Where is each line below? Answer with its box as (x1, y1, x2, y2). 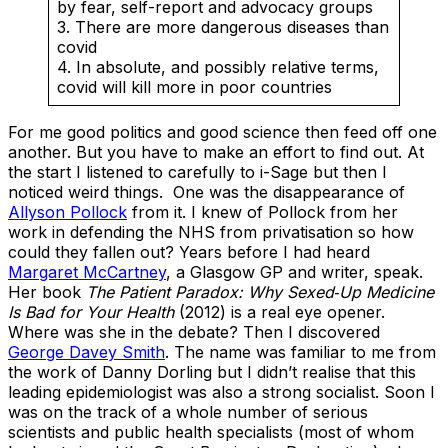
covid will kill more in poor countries (57, 76, 332, 97)
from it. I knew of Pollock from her (127, 201, 398, 222)
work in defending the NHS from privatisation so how (8, 221, 414, 242)
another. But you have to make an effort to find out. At (8, 141, 424, 162)
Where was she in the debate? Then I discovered (8, 321, 380, 342)
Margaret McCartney (8, 261, 166, 282)
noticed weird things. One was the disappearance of (8, 181, 405, 202)
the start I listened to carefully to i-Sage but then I (8, 161, 387, 182)
